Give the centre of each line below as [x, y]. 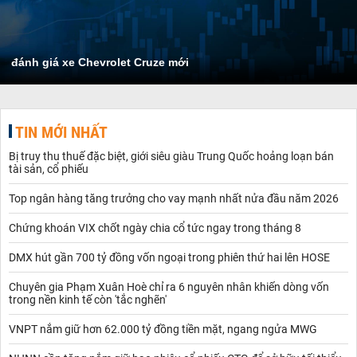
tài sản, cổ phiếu [49, 169]
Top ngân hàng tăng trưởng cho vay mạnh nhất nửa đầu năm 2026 [174, 198]
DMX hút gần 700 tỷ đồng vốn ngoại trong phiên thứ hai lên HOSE [169, 257]
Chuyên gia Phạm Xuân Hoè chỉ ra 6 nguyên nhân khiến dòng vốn [169, 286]
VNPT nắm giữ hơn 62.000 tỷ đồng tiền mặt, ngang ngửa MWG [163, 329]
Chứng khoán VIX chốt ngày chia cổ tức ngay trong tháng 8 [155, 228]
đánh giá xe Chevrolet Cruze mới [100, 62]
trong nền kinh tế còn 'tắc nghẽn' [88, 299]
